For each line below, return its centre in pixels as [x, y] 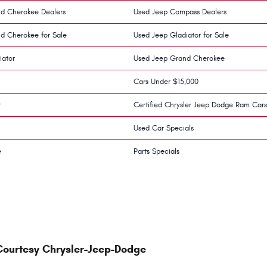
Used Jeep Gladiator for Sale [181, 35]
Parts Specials [156, 151]
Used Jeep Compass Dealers [180, 12]
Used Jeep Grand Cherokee [179, 58]
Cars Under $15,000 [166, 81]
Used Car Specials [164, 128]
